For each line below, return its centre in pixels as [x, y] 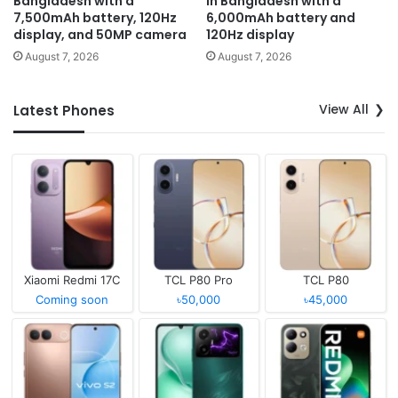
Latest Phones [64, 111]
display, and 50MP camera [100, 35]
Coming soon [72, 299]
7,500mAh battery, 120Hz [95, 18]
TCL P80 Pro [199, 279]
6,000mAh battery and [281, 18]
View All [344, 110]
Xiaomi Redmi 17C [72, 279]
